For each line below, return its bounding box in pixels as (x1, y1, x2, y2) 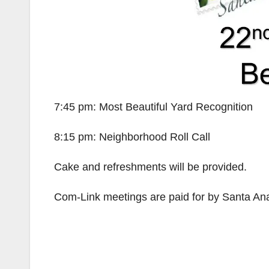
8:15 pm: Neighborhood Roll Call (54, 131, 210, 143)
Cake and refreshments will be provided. (54, 161, 247, 173)
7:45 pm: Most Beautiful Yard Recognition (54, 101, 253, 113)
